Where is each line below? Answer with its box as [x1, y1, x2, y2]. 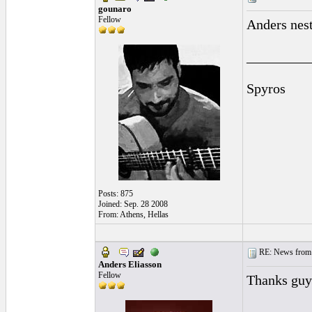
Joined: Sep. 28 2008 [98, 199, 168, 209]
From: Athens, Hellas [98, 210, 169, 219]
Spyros [247, 81, 286, 96]
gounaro [98, 3, 132, 14]
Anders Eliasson [98, 259, 162, 270]
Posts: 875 [98, 189, 133, 198]
